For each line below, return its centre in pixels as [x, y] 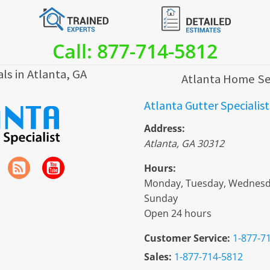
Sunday [161, 199]
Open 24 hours [178, 214]
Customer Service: [187, 238]
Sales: [158, 257]
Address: [165, 129]
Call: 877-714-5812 [135, 51]
